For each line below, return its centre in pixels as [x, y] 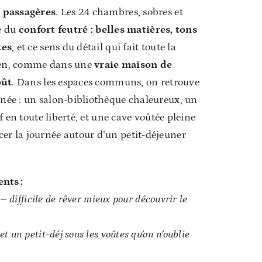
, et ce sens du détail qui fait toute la [94, 47]
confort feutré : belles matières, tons [108, 30]
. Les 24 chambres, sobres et [119, 12]
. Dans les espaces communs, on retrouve [106, 82]
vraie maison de [133, 65]
